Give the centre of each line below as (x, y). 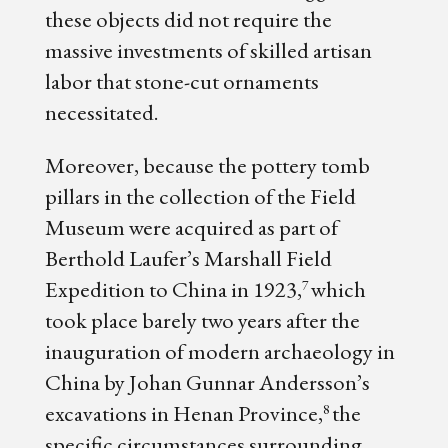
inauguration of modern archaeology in (219, 351)
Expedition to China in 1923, (173, 289)
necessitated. (101, 111)
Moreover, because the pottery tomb (207, 165)
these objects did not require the (188, 18)
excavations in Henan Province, (183, 413)
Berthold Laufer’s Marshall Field (188, 258)
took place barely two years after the (202, 320)
